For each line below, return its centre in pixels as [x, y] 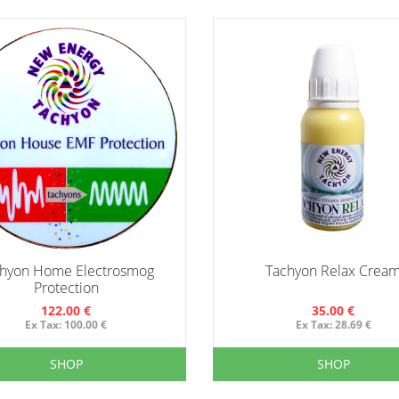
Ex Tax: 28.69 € [333, 325]
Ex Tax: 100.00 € [66, 325]
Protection [66, 288]
